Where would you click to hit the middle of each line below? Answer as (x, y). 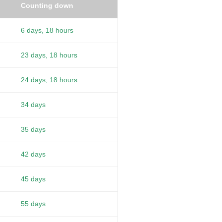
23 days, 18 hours (49, 55)
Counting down (47, 6)
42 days (33, 154)
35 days (33, 130)
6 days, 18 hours (47, 30)
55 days (33, 204)
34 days (33, 105)
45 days (33, 179)
